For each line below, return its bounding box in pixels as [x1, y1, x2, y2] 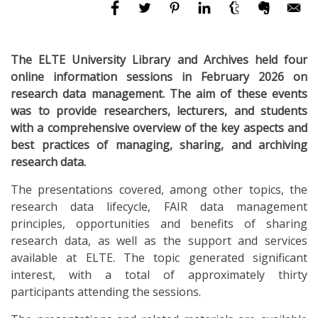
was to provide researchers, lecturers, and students [11, 102, 307, 119]
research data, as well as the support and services [11, 232, 307, 248]
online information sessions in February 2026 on [11, 68, 307, 84]
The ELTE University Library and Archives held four [11, 51, 307, 67]
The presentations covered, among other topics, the [11, 181, 307, 197]
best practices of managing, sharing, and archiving [11, 136, 307, 153]
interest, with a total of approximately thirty [11, 266, 307, 283]
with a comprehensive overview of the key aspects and [11, 119, 307, 136]
